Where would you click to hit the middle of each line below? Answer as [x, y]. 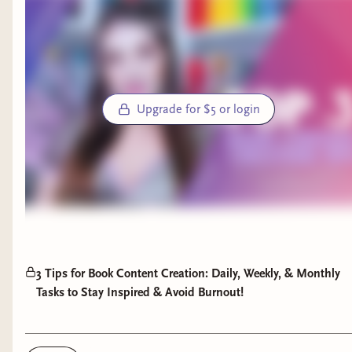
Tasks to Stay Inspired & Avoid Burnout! [140, 292]
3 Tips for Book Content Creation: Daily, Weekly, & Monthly [188, 273]
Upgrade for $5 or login [198, 109]
